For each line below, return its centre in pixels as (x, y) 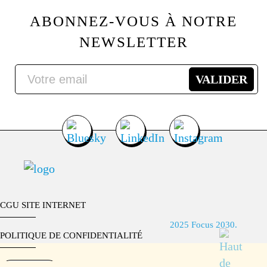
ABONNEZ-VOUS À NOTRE (133, 21)
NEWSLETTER (133, 42)
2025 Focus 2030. (204, 225)
